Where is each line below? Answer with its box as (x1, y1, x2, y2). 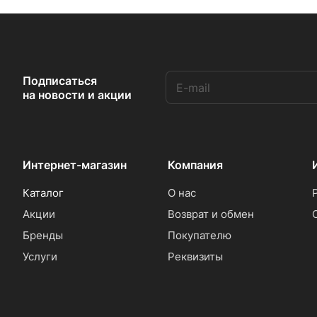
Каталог (23, 186, 64, 200)
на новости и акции (23, 87, 132, 102)
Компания (167, 158, 223, 173)
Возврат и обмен (167, 207, 254, 221)
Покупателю (167, 229, 231, 243)
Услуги (23, 250, 57, 264)
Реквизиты (167, 250, 223, 264)
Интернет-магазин (23, 158, 127, 173)
